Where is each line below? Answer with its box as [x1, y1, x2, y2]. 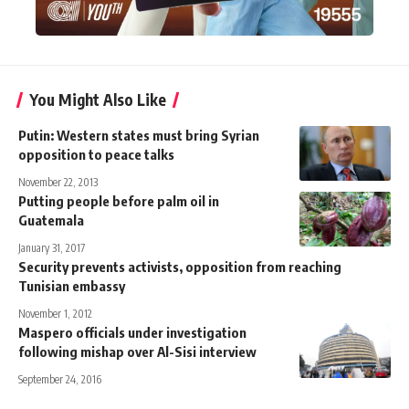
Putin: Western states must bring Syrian [18, 126, 259, 143]
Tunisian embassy [18, 277, 125, 294]
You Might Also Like [29, 89, 166, 110]
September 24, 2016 [18, 372, 101, 386]
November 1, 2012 [18, 306, 92, 320]
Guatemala [18, 211, 84, 228]
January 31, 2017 [18, 240, 85, 255]
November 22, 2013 [18, 174, 98, 189]
